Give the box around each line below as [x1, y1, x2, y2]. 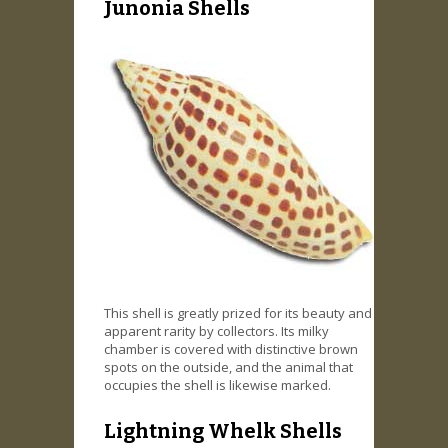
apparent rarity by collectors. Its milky [104, 321, 329, 340]
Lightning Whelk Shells [104, 419, 342, 444]
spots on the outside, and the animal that [104, 357, 353, 376]
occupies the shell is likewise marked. [104, 375, 331, 394]
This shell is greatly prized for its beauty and [104, 303, 372, 322]
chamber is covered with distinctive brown [104, 339, 358, 358]
